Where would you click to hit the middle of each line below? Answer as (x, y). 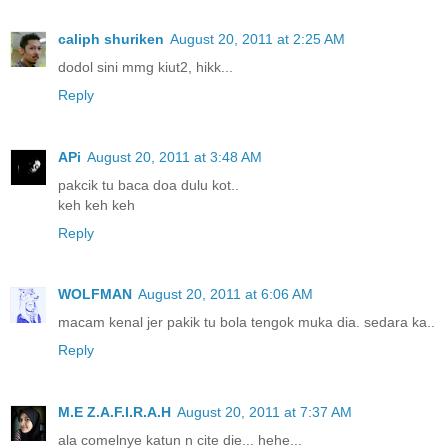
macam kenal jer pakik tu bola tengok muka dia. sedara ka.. (246, 322)
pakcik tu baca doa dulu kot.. (148, 184)
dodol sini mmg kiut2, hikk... (145, 66)
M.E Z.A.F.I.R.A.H (114, 412)
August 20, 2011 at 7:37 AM (264, 412)
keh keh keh (96, 204)
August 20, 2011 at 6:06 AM (225, 294)
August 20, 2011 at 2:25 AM (257, 38)
